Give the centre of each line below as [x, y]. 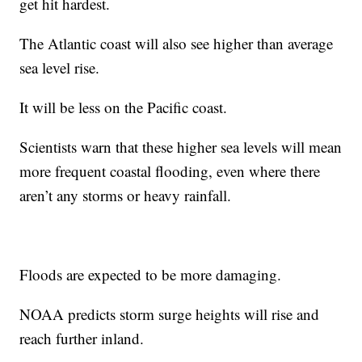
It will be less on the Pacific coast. [124, 107]
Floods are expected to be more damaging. [151, 274]
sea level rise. [60, 67]
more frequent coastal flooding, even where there [170, 170]
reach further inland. [82, 338]
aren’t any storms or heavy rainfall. [126, 195]
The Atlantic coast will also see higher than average [177, 43]
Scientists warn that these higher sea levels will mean [181, 146]
